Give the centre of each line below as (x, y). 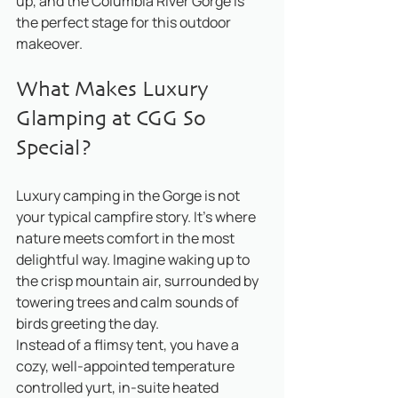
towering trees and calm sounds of (129, 302)
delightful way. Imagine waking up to (134, 259)
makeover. (49, 44)
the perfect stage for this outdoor (125, 22)
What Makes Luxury (115, 90)
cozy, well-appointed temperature (127, 366)
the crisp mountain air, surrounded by (139, 281)
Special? (54, 149)
